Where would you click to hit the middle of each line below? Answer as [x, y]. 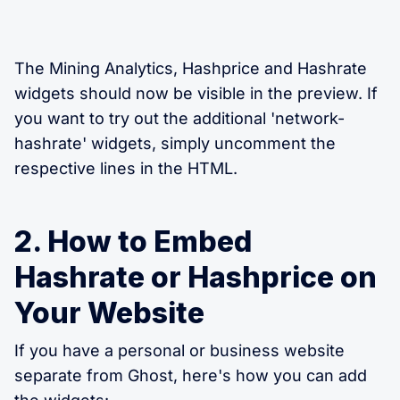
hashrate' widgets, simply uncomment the [175, 144]
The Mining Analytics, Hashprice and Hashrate [191, 69]
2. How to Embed [133, 242]
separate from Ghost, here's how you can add [191, 376]
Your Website [109, 313]
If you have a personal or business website [179, 351]
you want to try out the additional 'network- [179, 119]
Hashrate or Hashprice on [196, 278]
